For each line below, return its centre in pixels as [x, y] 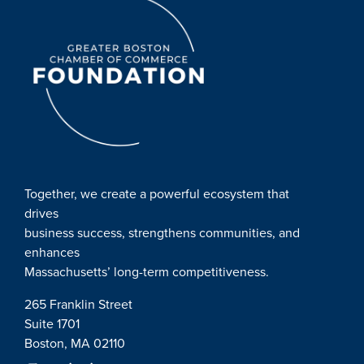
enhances [52, 253]
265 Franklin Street [78, 305]
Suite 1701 [52, 324]
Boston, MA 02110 [75, 344]
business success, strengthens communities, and [162, 233]
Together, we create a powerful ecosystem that [157, 194]
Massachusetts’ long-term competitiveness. [147, 272]
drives [41, 214]
